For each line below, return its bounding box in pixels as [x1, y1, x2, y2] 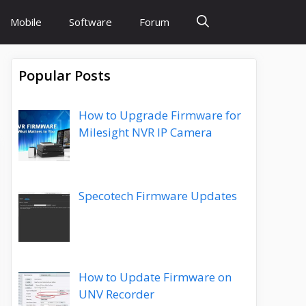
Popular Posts [18, 66, 111, 85]
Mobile [10, 15, 42, 29]
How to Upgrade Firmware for [78, 107, 241, 123]
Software [69, 15, 112, 29]
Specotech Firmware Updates [78, 188, 237, 204]
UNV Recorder [78, 286, 154, 302]
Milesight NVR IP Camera [78, 124, 212, 140]
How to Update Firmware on [78, 268, 232, 285]
